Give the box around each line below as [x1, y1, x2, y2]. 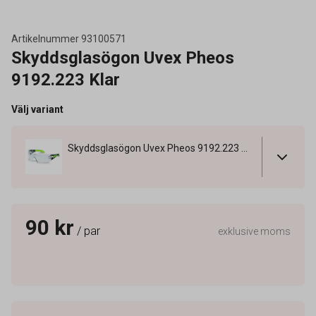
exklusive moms [218, 225, 291, 237]
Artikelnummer [11, 33, 79, 44]
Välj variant [11, 104, 63, 115]
